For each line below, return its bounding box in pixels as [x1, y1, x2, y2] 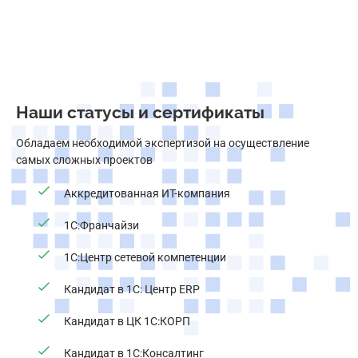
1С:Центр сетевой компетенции [64, 251, 226, 264]
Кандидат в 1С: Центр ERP [64, 283, 200, 296]
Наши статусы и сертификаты [16, 102, 265, 122]
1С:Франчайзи [64, 219, 139, 232]
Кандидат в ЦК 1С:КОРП [64, 315, 190, 328]
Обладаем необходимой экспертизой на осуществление [16, 137, 309, 149]
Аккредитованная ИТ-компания [64, 187, 230, 200]
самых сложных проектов [16, 153, 153, 166]
